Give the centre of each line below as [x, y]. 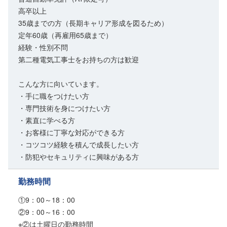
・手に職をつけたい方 [54, 96]
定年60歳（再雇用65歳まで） [65, 35]
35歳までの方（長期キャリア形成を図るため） [93, 23]
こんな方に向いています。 [61, 84]
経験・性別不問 [43, 47]
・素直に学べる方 [47, 120]
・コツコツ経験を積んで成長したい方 [79, 145]
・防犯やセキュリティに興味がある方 [79, 157]
